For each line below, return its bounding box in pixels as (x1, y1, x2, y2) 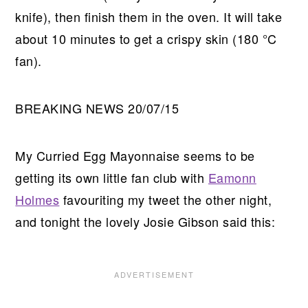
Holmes (15, 190, 60, 208)
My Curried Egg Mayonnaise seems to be (15, 146, 255, 164)
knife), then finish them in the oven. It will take (15, 7, 283, 25)
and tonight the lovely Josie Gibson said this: (15, 212, 276, 230)
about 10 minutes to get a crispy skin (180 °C (15, 29, 277, 47)
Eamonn (208, 168, 256, 186)
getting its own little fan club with (15, 168, 208, 186)
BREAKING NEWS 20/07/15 (15, 98, 179, 117)
